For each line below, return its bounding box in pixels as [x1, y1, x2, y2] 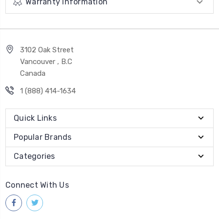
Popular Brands [14, 132, 72, 142]
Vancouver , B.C [20, 57, 72, 66]
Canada [20, 68, 45, 78]
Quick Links [14, 113, 57, 123]
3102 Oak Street [20, 45, 74, 54]
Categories [14, 151, 55, 161]
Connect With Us [5, 180, 69, 190]
